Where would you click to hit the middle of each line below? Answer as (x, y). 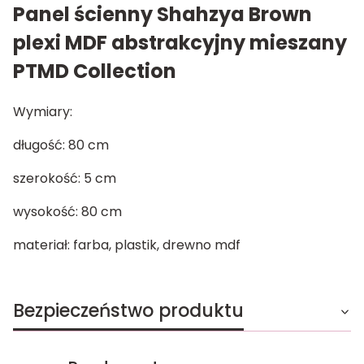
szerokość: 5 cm (65, 178)
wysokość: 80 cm (67, 211)
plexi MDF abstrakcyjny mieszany (180, 42)
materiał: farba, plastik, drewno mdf (127, 245)
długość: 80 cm (61, 145)
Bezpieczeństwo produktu (128, 310)
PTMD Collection (97, 71)
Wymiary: (43, 111)
